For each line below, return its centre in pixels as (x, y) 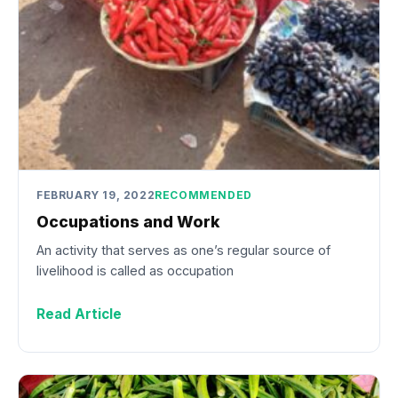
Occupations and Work (128, 221)
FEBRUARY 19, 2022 (96, 195)
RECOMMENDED (203, 195)
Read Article (79, 314)
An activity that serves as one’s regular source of (183, 251)
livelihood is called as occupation (135, 271)
